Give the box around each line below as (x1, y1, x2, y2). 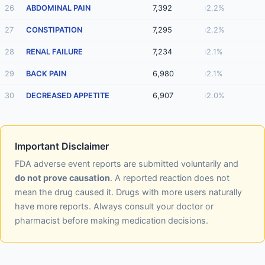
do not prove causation (15, 173, 110, 183)
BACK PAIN (26, 69, 66, 79)
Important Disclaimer (15, 140, 109, 153)
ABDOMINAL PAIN (26, 4, 91, 13)
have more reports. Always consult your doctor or (15, 201, 214, 212)
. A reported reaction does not (110, 173, 230, 183)
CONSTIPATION (26, 25, 82, 35)
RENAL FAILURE (26, 47, 83, 57)
